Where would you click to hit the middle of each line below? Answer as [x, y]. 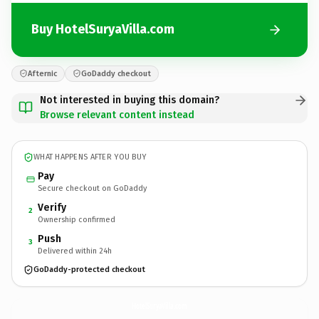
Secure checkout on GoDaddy [92, 188]
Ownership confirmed [77, 219]
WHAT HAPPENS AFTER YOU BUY [90, 157]
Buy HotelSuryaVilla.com [103, 29]
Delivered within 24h [75, 251]
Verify [52, 207]
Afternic [42, 73]
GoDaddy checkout [116, 73]
